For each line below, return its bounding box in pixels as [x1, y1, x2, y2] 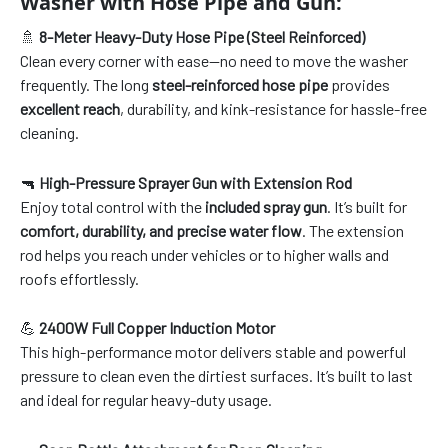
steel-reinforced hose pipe [152, 75, 328, 95]
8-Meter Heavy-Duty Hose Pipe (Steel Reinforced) [39, 27, 365, 47]
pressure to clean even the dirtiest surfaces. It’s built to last [20, 366, 413, 386]
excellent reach [20, 99, 120, 119]
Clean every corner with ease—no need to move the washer [20, 51, 408, 71]
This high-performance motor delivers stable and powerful [20, 342, 406, 362]
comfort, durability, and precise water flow [20, 220, 302, 240]
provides [328, 75, 390, 95]
